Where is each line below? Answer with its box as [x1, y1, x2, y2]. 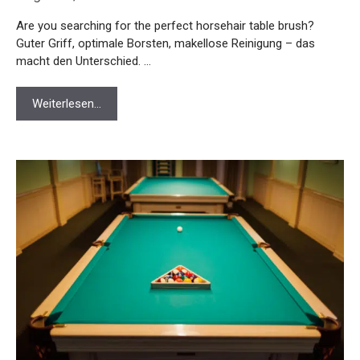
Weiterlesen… [32, 73, 101, 88]
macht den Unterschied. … [16, 31, 151, 46]
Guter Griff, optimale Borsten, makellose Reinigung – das [16, 13, 315, 28]
